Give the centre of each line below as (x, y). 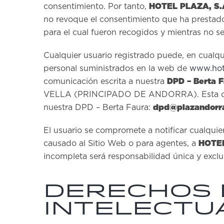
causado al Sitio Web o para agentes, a (121, 143)
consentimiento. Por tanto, (96, 6)
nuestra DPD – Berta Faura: (98, 107)
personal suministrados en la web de (116, 68)
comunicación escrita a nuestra (105, 81)
